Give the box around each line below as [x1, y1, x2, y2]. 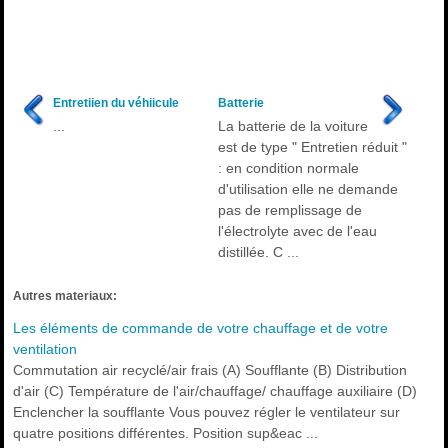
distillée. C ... [217, 244, 299, 261]
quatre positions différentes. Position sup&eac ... [13, 425, 319, 442]
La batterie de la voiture [217, 118, 368, 135]
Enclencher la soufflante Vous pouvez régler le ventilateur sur [13, 404, 401, 421]
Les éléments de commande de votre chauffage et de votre [13, 320, 389, 337]
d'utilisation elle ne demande [217, 181, 398, 198]
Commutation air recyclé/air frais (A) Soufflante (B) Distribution [13, 362, 408, 379]
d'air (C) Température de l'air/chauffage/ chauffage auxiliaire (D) [13, 383, 418, 400]
